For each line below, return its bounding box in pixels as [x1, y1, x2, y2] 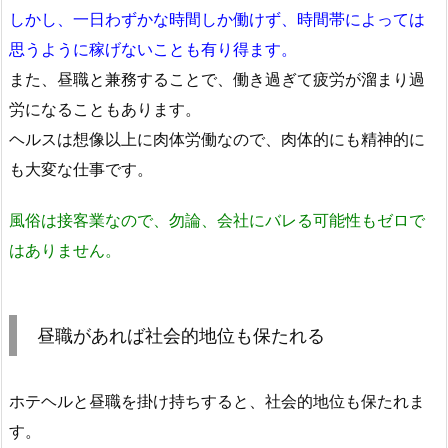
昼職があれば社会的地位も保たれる [37, 324, 325, 346]
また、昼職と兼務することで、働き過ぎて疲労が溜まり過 [9, 68, 425, 89]
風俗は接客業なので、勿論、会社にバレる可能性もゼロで [9, 209, 425, 230]
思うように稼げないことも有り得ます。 [9, 38, 297, 59]
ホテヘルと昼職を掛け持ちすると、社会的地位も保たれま [9, 390, 425, 411]
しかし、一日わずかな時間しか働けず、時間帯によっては [9, 8, 425, 29]
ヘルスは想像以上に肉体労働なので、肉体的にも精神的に [9, 128, 425, 149]
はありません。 [9, 239, 121, 260]
